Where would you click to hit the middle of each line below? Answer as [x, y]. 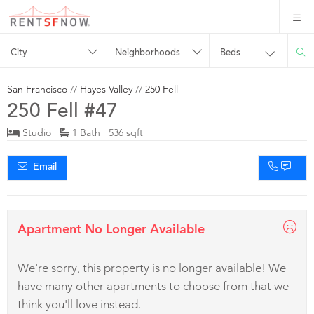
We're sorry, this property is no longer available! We [152, 267]
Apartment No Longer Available [111, 228]
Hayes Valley [106, 89]
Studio [40, 132]
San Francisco [37, 89]
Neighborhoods [148, 53]
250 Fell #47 [62, 112]
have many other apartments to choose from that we [153, 286]
